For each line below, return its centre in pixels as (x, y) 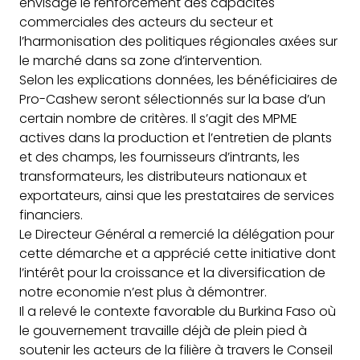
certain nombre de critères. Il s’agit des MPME (158, 118)
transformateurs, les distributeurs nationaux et (163, 176)
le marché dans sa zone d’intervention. (141, 60)
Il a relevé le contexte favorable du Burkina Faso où (178, 311)
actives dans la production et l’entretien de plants (176, 137)
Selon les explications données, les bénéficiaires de (178, 80)
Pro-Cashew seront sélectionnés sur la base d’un (172, 99)
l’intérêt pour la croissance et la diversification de (172, 272)
